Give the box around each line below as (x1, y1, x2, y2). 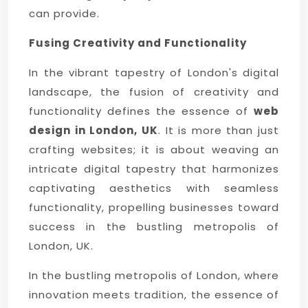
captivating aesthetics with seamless (29, 181, 279, 195)
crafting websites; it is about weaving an (29, 142, 279, 157)
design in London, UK (29, 123, 158, 137)
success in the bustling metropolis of (29, 219, 279, 234)
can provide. (29, 6, 100, 21)
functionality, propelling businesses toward (29, 200, 279, 214)
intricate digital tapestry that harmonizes (29, 162, 279, 176)
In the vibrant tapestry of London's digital (29, 65, 279, 80)
